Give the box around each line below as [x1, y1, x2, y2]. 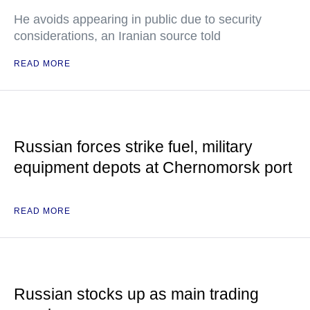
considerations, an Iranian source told [14, 29, 221, 43]
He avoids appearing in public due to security [14, 12, 262, 26]
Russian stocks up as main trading [14, 285, 259, 303]
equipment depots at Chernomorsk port [14, 158, 292, 176]
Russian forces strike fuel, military [14, 138, 253, 156]
